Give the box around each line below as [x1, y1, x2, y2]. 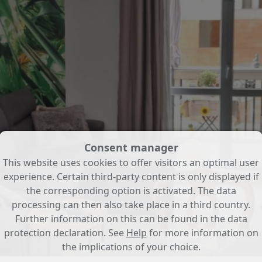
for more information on [146, 226, 258, 239]
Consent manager [84, 140, 178, 154]
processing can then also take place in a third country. [12, 198, 250, 211]
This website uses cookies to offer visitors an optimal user [3, 156, 259, 169]
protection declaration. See [4, 226, 126, 239]
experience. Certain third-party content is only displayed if [3, 170, 259, 183]
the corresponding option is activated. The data [26, 184, 236, 197]
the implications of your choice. [61, 240, 201, 253]
